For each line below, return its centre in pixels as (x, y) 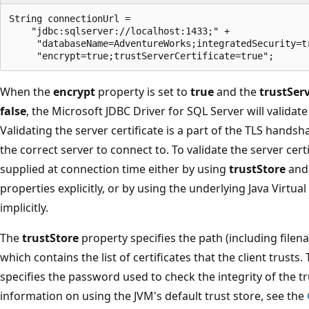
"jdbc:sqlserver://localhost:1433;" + (119, 31)
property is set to (143, 91)
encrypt (74, 91)
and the (237, 91)
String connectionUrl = (70, 18)
